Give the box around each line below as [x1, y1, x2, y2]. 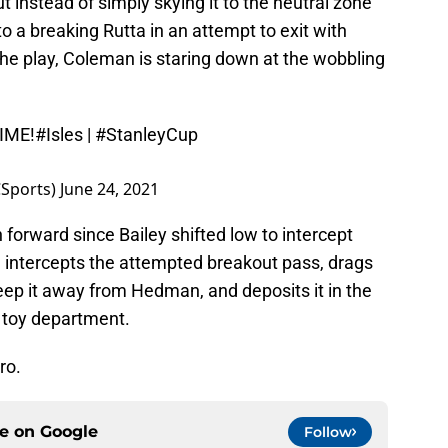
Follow [304, 422, 352, 441]
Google [40, 421, 98, 441]
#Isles [35, 123, 83, 145]
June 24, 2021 [60, 177, 159, 200]
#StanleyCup [95, 123, 198, 145]
